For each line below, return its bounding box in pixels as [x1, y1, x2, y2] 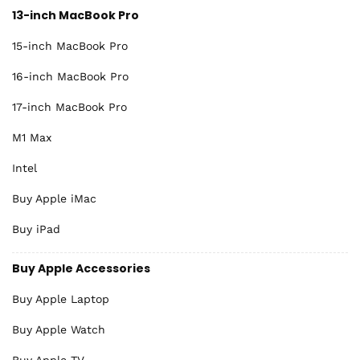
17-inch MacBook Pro [12, 100, 127, 113]
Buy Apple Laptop [12, 292, 109, 305]
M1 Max [12, 131, 51, 144]
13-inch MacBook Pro [12, 7, 139, 23]
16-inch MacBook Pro [12, 70, 129, 83]
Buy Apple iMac [12, 192, 96, 205]
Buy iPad [12, 223, 60, 235]
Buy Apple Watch [12, 323, 105, 336]
